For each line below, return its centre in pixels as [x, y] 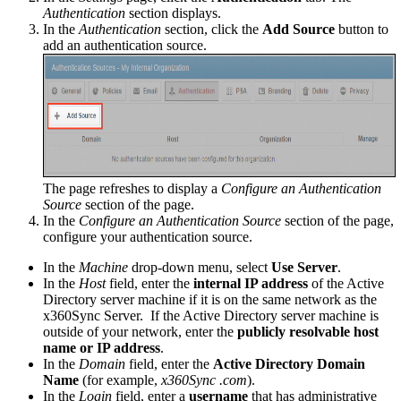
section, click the [212, 29]
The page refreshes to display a [132, 188]
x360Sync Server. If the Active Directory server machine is [211, 315]
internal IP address [251, 283]
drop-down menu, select [200, 267]
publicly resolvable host [308, 331]
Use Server [304, 267]
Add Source [299, 29]
